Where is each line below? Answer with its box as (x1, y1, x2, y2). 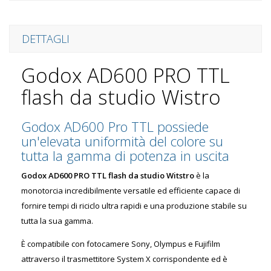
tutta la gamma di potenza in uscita (21, 146, 229, 165)
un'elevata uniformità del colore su (21, 132, 223, 150)
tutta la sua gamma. (21, 215, 93, 226)
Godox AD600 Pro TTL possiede (21, 117, 209, 135)
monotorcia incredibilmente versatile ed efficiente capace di (21, 185, 240, 196)
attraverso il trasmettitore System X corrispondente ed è (21, 253, 227, 264)
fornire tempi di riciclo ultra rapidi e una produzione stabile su (21, 200, 247, 211)
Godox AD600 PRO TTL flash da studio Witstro (21, 170, 194, 181)
